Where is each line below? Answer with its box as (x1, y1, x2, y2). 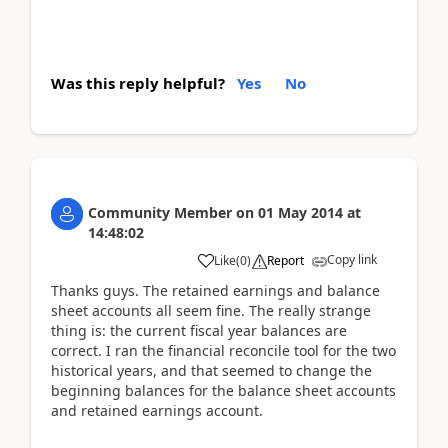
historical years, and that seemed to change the (51, 361, 372, 380)
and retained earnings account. (51, 401, 263, 420)
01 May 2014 (258, 203, 343, 222)
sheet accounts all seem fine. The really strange (51, 301, 371, 320)
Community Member (88, 203, 232, 222)
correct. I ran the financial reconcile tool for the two (51, 341, 396, 360)
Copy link (327, 251, 377, 268)
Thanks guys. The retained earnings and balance (51, 281, 380, 300)
